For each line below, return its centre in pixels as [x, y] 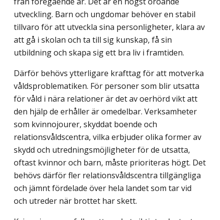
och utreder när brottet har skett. [75, 201]
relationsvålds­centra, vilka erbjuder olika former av [108, 137]
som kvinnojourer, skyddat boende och [85, 124]
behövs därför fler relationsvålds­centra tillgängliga [107, 175]
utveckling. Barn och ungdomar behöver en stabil [105, 14]
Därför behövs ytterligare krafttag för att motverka [109, 73]
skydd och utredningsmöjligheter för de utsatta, [102, 150]
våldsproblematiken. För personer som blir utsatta [107, 86]
